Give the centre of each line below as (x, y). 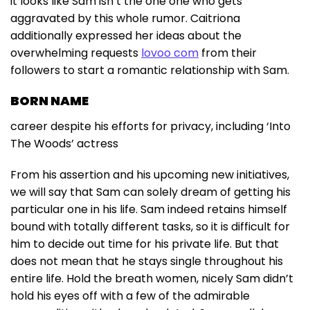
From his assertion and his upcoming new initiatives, (150, 175)
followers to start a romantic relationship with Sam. (150, 71)
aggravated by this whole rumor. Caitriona (125, 19)
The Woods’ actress (64, 144)
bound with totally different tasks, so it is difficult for (150, 227)
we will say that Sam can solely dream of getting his (151, 192)
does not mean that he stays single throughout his (147, 262)
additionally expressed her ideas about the (126, 36)
